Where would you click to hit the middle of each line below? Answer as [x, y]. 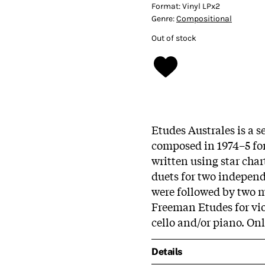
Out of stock [174, 38]
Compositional [204, 18]
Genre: [164, 18]
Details [167, 252]
